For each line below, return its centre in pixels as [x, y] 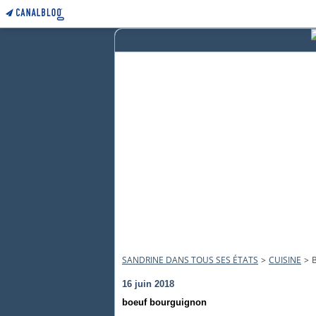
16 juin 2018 [148, 284]
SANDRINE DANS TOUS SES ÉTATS [190, 260]
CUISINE [285, 260]
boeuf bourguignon [164, 302]
